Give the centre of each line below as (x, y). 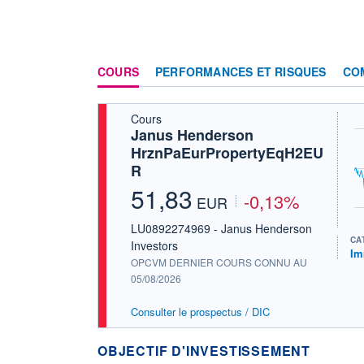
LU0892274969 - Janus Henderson (221, 228)
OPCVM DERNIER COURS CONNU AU (219, 262)
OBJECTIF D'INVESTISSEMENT (204, 350)
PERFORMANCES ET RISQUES (241, 71)
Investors (154, 245)
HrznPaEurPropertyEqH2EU (227, 152)
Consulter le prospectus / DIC (200, 311)
